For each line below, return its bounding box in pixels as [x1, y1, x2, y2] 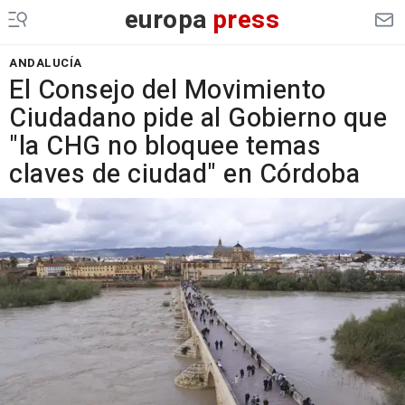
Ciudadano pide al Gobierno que [9, 99, 387, 137]
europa [124, 2, 208, 39]
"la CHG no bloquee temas [9, 127, 321, 165]
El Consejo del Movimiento [9, 71, 326, 109]
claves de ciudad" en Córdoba [9, 155, 360, 193]
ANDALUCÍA [9, 54, 82, 71]
